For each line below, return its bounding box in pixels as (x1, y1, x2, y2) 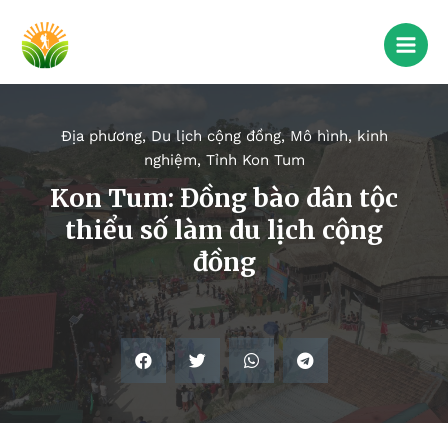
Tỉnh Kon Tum (205, 151, 305, 170)
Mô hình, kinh (289, 127, 388, 146)
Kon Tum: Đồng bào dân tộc (50, 182, 398, 215)
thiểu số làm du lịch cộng (65, 214, 383, 247)
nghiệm (143, 151, 197, 170)
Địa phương (60, 127, 142, 146)
